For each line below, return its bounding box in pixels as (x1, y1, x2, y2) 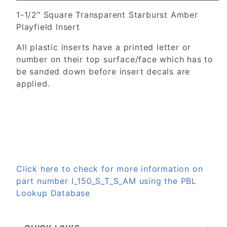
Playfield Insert (16, 22, 80, 32)
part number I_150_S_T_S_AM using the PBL (16, 176, 197, 186)
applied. (16, 79, 50, 89)
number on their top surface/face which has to (16, 54, 213, 65)
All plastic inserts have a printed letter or (16, 42, 192, 53)
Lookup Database (16, 188, 91, 199)
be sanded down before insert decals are (16, 66, 191, 77)
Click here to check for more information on (16, 164, 203, 174)
